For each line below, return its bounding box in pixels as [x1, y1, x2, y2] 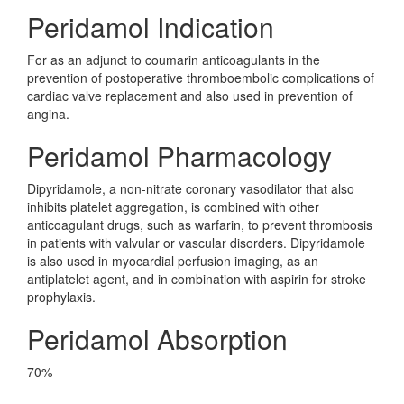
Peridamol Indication [27, 7, 274, 46]
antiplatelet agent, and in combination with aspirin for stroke [27, 270, 366, 288]
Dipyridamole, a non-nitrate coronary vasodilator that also [27, 179, 354, 197]
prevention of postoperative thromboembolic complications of [27, 69, 374, 87]
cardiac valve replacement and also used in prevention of [27, 87, 353, 105]
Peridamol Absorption [27, 319, 288, 358]
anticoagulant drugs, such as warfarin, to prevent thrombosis [27, 216, 372, 234]
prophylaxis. [27, 288, 96, 306]
